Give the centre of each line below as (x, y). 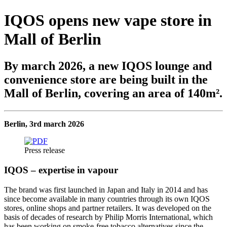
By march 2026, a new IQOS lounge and (108, 66)
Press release (45, 150)
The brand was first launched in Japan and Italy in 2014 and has (106, 190)
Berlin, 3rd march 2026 (44, 124)
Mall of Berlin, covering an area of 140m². (113, 93)
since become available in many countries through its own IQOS (107, 199)
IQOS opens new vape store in (108, 20)
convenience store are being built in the (106, 80)
